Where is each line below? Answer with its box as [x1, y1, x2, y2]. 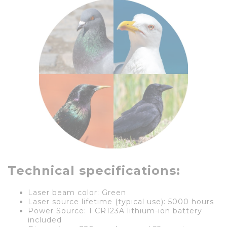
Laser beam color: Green [28, 187, 126, 197]
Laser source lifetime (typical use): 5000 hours [28, 197, 214, 206]
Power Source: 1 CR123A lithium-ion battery [28, 206, 202, 215]
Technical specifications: [8, 163, 180, 178]
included [28, 215, 62, 224]
